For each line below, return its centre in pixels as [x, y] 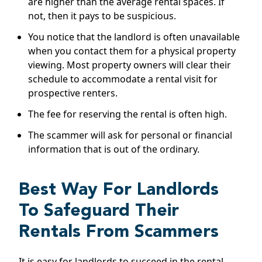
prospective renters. [73, 93]
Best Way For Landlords [119, 190]
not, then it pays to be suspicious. [102, 15]
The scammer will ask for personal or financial [130, 135]
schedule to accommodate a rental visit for [123, 79]
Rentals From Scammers [119, 232]
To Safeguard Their [99, 211]
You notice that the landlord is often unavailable [134, 37]
